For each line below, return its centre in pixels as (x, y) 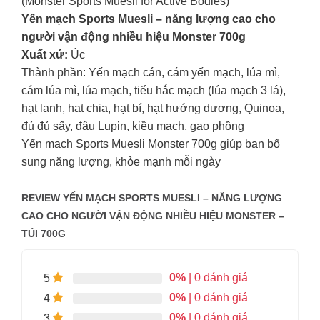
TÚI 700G (43, 234)
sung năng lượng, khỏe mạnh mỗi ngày (121, 162)
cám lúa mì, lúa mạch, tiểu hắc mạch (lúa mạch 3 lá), (153, 91)
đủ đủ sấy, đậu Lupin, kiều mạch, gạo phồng (132, 126)
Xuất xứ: (44, 55)
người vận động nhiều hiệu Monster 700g (133, 37)
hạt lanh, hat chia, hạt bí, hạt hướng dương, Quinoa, (152, 109)
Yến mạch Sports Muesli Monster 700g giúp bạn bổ (150, 144)
